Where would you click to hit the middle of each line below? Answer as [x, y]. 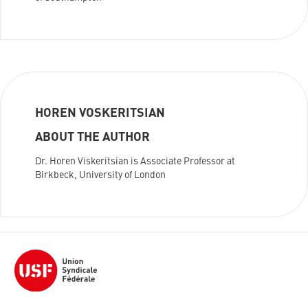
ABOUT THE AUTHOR [92, 138]
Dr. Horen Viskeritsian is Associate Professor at [135, 162]
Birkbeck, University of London [100, 176]
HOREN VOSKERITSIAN [100, 114]
